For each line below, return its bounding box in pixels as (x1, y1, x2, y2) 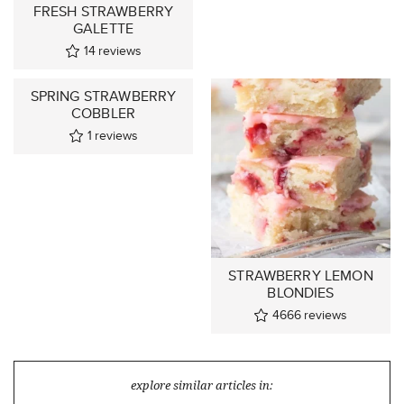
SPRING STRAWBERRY (30, 85, 177, 106)
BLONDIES (267, 281, 335, 303)
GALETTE (72, 17, 134, 39)
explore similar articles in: (131, 376, 273, 393)
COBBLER (70, 102, 136, 124)
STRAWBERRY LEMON (228, 264, 373, 286)
